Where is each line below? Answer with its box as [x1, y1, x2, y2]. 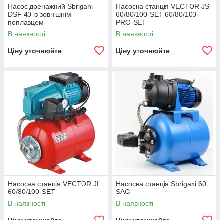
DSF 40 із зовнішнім [8, 10, 71, 19]
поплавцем [8, 18, 44, 27]
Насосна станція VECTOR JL [8, 180, 100, 188]
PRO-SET [116, 18, 146, 27]
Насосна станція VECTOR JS [116, 2, 209, 11]
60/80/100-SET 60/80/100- [116, 10, 199, 19]
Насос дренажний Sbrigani [8, 2, 93, 11]
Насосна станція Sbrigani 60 [116, 180, 206, 188]
